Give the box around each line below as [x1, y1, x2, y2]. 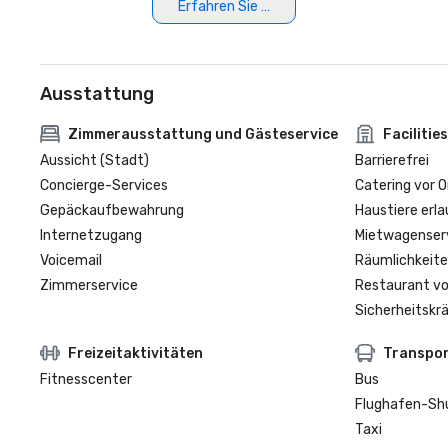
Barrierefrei [354, 152, 429, 169]
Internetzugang [40, 227, 142, 244]
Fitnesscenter [40, 371, 132, 388]
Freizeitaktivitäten [68, 344, 203, 362]
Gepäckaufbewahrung [40, 202, 184, 219]
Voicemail [40, 252, 102, 269]
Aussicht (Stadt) [40, 152, 149, 169]
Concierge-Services [40, 177, 168, 194]
